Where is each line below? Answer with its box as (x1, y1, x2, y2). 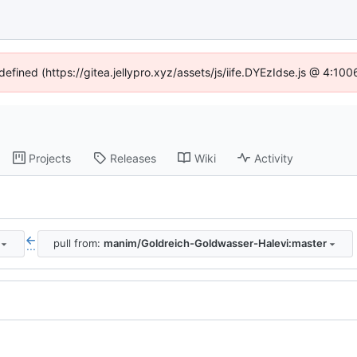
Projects (29, 151, 72, 165)
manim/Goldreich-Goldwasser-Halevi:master (103, 237, 327, 250)
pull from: (53, 237, 104, 250)
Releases (110, 151, 157, 165)
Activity (254, 151, 294, 165)
